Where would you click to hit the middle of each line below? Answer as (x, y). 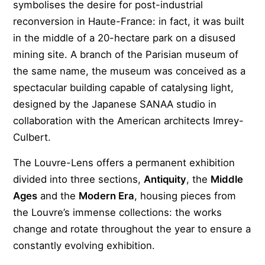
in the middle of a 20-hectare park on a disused (125, 38)
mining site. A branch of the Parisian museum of (126, 55)
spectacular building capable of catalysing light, (124, 88)
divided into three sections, (79, 180)
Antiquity (165, 180)
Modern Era (107, 196)
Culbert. (32, 138)
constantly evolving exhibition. (84, 246)
